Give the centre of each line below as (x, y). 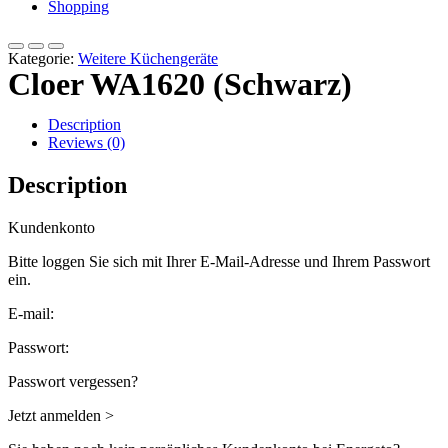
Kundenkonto (51, 228)
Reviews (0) (86, 143)
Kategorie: (41, 59)
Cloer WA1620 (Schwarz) (180, 84)
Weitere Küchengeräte (148, 59)
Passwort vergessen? (73, 382)
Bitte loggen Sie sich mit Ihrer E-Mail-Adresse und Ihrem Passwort (219, 262)
